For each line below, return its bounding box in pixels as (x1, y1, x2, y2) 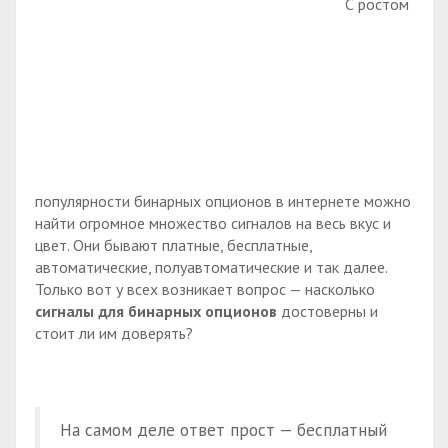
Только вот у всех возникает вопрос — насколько (35, 278, 375, 299)
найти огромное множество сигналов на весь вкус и (35, 212, 391, 233)
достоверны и (277, 300, 378, 321)
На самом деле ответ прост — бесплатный (60, 418, 387, 442)
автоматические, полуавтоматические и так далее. (35, 256, 387, 277)
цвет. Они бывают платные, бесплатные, (35, 234, 312, 255)
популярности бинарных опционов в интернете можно (35, 190, 411, 211)
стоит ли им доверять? (35, 322, 193, 343)
